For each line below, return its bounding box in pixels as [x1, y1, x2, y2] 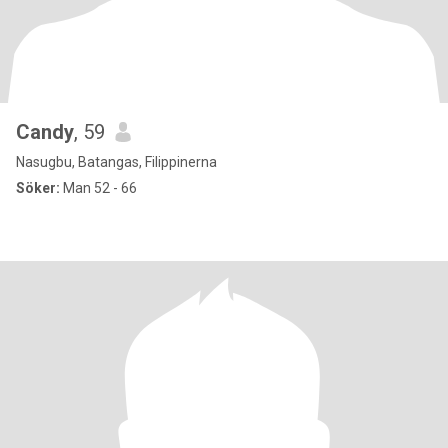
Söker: [16, 180, 60, 196]
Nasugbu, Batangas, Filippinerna [16, 154, 217, 170]
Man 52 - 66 [60, 180, 137, 196]
